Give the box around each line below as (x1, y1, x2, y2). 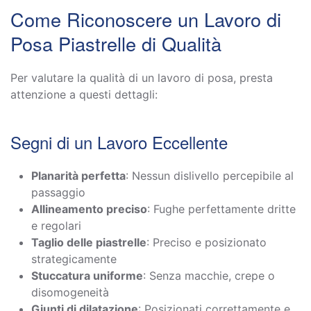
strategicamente (31, 251, 117, 266)
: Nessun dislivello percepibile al (126, 168, 294, 183)
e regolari (31, 218, 81, 233)
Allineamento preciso (31, 201, 147, 216)
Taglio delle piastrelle (31, 235, 146, 249)
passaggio (31, 185, 85, 199)
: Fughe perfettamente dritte (147, 201, 296, 216)
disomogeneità (31, 285, 109, 299)
